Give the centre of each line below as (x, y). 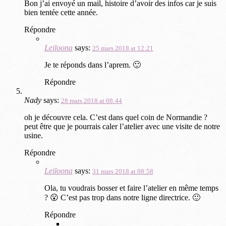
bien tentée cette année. (61, 12)
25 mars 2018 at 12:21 (123, 48)
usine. (34, 135)
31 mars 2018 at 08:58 (123, 171)
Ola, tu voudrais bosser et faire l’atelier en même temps (131, 188)
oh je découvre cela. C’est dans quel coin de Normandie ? (116, 117)
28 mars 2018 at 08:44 (92, 100)
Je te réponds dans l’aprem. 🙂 (93, 65)
